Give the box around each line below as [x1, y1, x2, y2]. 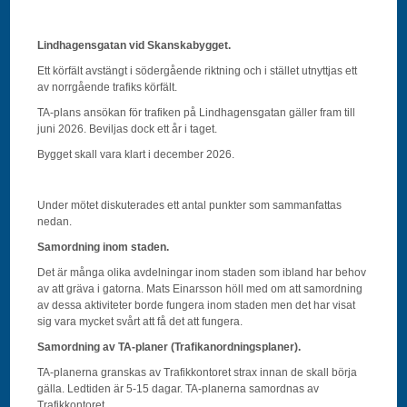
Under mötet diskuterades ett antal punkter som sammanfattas [37, 199, 342, 213]
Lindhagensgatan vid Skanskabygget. [37, 39, 232, 53]
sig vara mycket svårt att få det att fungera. [37, 315, 243, 329]
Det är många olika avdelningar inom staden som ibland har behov [37, 266, 367, 280]
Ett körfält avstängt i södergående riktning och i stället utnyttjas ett [37, 65, 358, 78]
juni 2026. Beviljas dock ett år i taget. [37, 123, 218, 136]
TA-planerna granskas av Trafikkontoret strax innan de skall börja [37, 366, 358, 380]
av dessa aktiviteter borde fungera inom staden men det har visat [37, 299, 356, 313]
